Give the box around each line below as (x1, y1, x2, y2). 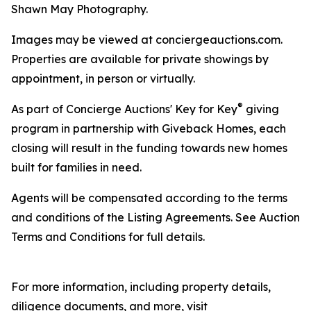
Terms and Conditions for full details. (11, 230, 205, 244)
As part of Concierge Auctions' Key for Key (11, 102, 237, 117)
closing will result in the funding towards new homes (11, 141, 287, 155)
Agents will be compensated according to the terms (11, 191, 287, 205)
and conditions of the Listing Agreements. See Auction (11, 210, 300, 225)
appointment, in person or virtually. (11, 72, 195, 86)
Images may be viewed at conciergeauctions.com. (11, 33, 283, 47)
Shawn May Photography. (11, 2, 148, 17)
